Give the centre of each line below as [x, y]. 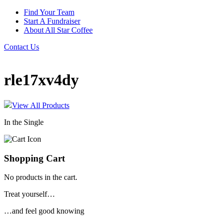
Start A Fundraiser [52, 21]
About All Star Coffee [58, 30]
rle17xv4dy [41, 80]
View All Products [41, 105]
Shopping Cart [34, 158]
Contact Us [22, 47]
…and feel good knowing [44, 211]
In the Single [24, 122]
